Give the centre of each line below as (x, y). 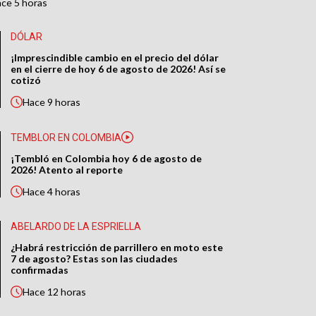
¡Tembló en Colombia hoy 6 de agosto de (107, 159)
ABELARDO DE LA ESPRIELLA (76, 227)
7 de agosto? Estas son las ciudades (95, 259)
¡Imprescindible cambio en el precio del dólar (115, 58)
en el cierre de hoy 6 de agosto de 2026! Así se (119, 69)
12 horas (67, 292)
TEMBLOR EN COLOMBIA (66, 137)
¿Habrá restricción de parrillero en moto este (117, 248)
